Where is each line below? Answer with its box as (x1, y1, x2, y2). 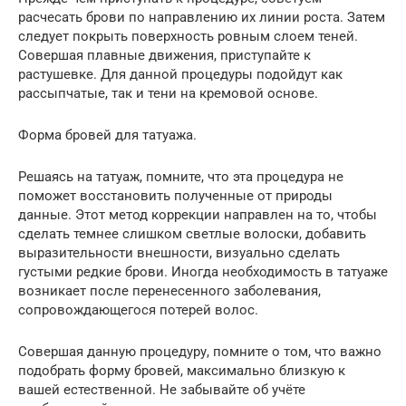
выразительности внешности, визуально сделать (18, 244, 340, 261)
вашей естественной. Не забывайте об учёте (18, 381, 305, 398)
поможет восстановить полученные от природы (18, 187, 333, 204)
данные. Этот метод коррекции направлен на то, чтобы (18, 206, 377, 223)
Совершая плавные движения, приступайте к (18, 46, 311, 63)
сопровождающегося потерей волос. (18, 301, 258, 318)
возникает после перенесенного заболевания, (18, 282, 321, 299)
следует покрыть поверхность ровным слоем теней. (18, 27, 358, 44)
